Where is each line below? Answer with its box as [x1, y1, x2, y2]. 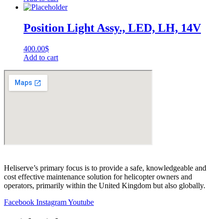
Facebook [4, 197, 34, 206]
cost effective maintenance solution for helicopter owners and [4, 172, 192, 181]
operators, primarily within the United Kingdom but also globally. [4, 181, 205, 190]
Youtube [68, 197, 94, 206]
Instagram [36, 197, 66, 206]
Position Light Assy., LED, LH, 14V [23, 21, 201, 34]
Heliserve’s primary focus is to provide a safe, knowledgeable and [4, 163, 206, 172]
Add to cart [23, 53, 58, 62]
